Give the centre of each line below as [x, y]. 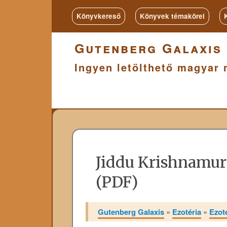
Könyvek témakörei [172, 16]
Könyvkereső [99, 16]
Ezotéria [187, 212]
